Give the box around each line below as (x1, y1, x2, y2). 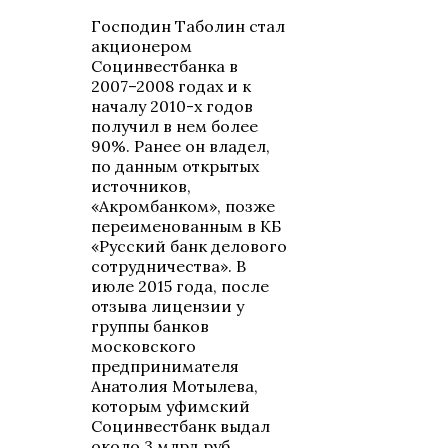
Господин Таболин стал (91, 16, 286, 37)
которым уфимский (91, 396, 251, 417)
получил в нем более (91, 116, 259, 137)
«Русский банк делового (91, 236, 288, 257)
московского (91, 336, 197, 357)
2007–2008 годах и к (91, 76, 252, 97)
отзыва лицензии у (91, 296, 245, 317)
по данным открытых (91, 156, 260, 177)
